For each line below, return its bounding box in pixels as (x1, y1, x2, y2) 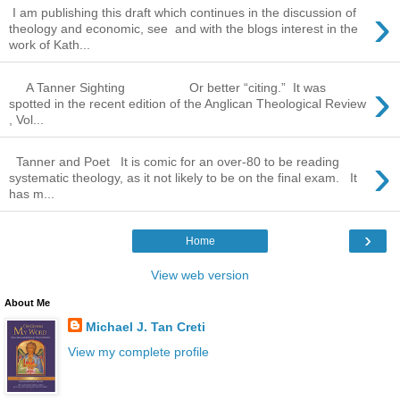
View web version (151, 268, 249, 283)
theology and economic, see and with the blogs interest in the (9, 21, 358, 37)
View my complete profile (67, 344, 209, 359)
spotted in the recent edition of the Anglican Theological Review (9, 96, 366, 111)
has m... (9, 187, 54, 202)
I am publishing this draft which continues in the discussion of (9, 5, 356, 21)
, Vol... (9, 112, 44, 127)
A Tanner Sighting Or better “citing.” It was (9, 79, 326, 95)
